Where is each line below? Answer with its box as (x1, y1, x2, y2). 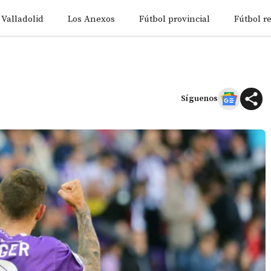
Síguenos (181, 93, 218, 104)
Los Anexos (68, 13, 115, 25)
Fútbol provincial (139, 13, 210, 25)
